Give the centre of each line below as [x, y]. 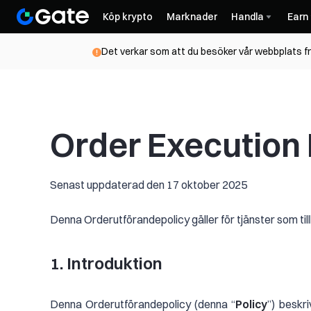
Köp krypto [128, 17]
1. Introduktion [108, 263]
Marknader [192, 17]
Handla [247, 17]
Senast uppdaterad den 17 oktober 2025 [149, 185]
